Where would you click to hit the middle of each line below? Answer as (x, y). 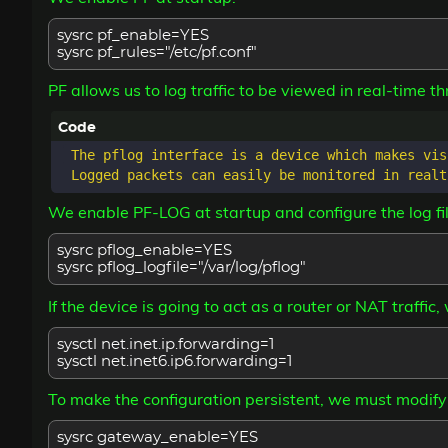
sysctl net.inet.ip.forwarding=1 (165, 344)
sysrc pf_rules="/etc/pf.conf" (157, 52)
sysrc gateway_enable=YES (157, 438)
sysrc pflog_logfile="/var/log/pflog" (181, 268)
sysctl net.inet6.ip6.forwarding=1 (174, 361)
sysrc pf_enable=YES (133, 35)
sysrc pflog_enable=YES (144, 251)
